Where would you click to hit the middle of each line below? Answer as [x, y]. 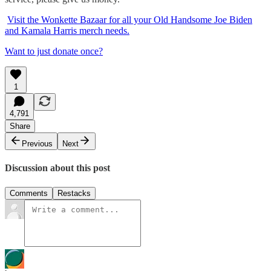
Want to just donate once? [54, 51]
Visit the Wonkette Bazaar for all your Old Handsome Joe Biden [130, 20]
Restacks [74, 193]
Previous [37, 144]
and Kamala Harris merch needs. [67, 31]
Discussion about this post [57, 168]
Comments [29, 193]
